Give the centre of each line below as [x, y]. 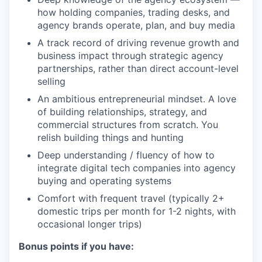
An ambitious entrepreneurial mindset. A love [137, 99]
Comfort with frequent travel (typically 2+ [131, 198]
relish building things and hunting [111, 137]
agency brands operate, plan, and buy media [136, 25]
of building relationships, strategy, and [122, 111]
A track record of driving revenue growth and [138, 42]
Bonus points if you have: [76, 246]
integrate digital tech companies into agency [137, 168]
